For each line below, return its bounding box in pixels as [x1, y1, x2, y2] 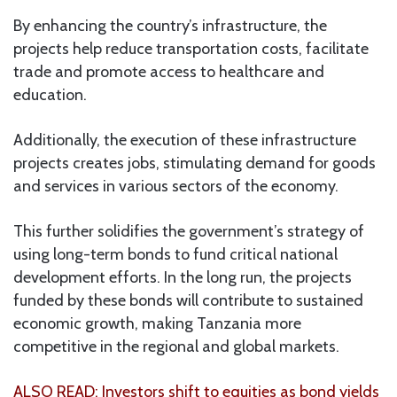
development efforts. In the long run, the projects [13, 267, 352, 287]
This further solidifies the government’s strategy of [13, 221, 364, 241]
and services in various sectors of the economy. [13, 175, 339, 196]
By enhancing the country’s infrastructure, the [13, 15, 327, 35]
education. [13, 84, 87, 105]
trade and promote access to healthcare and [13, 61, 324, 82]
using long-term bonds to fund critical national [13, 244, 338, 264]
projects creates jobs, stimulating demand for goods [13, 152, 376, 173]
